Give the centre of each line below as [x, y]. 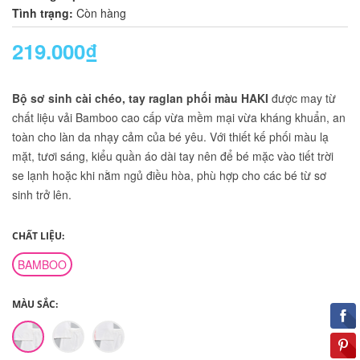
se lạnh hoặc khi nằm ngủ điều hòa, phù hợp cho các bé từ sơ [169, 176]
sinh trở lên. [42, 195]
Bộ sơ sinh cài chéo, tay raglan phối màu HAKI [140, 98]
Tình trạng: [43, 13]
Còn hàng [101, 13]
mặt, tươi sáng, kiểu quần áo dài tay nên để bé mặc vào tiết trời [173, 156]
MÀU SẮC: [35, 305]
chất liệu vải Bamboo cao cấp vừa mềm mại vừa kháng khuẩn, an [179, 118]
